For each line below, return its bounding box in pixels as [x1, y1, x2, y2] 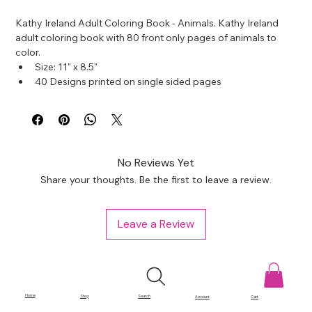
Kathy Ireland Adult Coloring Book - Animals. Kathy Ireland [15, 17, 281, 29]
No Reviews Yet [118, 155, 194, 170]
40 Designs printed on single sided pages [35, 75, 222, 88]
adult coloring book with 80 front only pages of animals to [15, 31, 279, 44]
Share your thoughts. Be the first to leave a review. [40, 173, 272, 186]
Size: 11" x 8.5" [35, 61, 98, 73]
